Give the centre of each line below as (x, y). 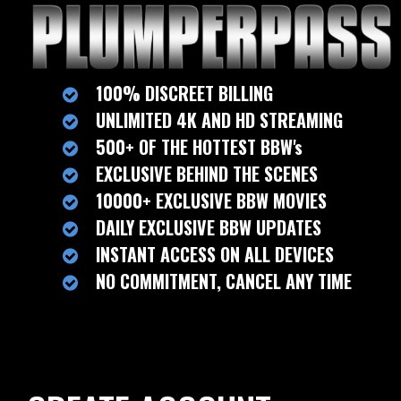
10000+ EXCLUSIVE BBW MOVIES (211, 200)
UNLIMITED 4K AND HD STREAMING (219, 119)
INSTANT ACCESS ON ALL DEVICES (215, 254)
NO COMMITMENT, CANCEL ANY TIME (224, 281)
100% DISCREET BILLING (184, 93)
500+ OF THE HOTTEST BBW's (199, 146)
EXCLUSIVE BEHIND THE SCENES (207, 173)
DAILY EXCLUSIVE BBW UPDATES (209, 227)
